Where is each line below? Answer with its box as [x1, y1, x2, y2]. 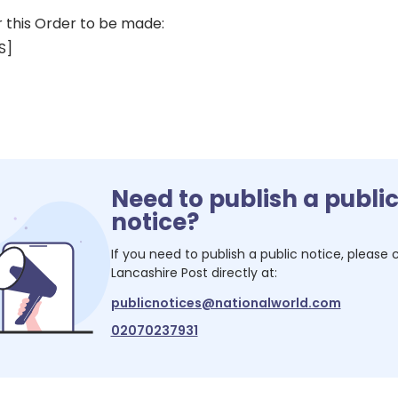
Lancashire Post [110, 263, 208, 282]
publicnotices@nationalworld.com [110, 293, 341, 312]
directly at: [207, 263, 277, 282]
